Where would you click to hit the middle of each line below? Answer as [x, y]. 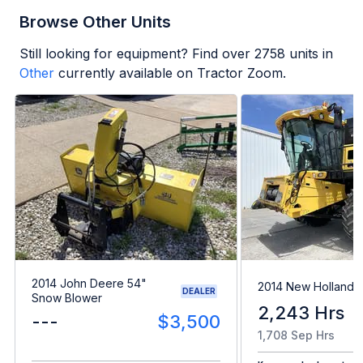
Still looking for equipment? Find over [137, 53]
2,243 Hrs [301, 313]
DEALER [199, 290]
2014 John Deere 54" [89, 284]
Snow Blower [67, 298]
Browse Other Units [95, 21]
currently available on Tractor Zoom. [172, 73]
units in [309, 53]
